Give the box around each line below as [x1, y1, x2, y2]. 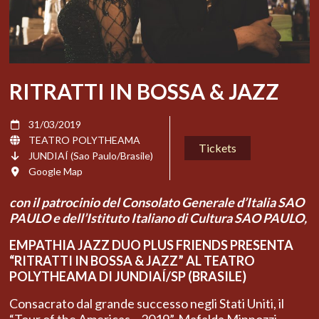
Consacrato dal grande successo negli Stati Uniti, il [9, 296, 284, 312]
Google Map [28, 165, 83, 178]
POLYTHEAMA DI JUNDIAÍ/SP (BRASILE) [9, 268, 246, 285]
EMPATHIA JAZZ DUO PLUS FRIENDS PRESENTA [9, 237, 293, 253]
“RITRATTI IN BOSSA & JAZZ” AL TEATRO [9, 253, 255, 269]
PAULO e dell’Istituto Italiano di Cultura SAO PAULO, [9, 210, 307, 226]
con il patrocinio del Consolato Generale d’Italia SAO [9, 194, 304, 211]
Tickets [199, 141, 236, 155]
